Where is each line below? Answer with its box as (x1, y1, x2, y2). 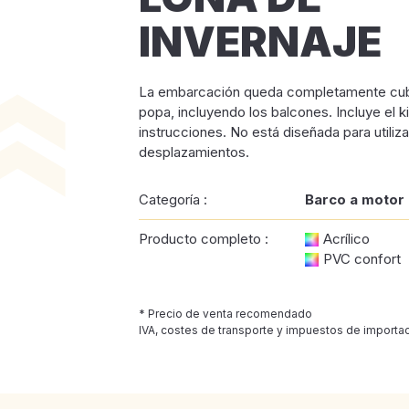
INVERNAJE (139, 16, 382, 67)
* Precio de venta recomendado (139, 307, 312, 320)
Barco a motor (305, 191, 404, 208)
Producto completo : (139, 230, 268, 247)
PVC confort (323, 250, 401, 267)
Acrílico (323, 230, 370, 247)
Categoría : (139, 191, 207, 208)
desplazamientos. (139, 143, 249, 161)
